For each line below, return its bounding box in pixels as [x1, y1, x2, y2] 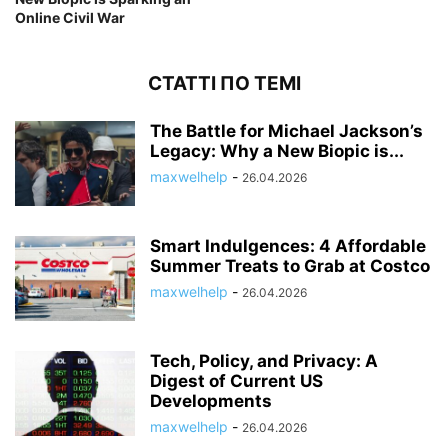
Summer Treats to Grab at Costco [150, 256, 430, 276]
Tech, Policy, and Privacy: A [150, 351, 378, 371]
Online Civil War [15, 9, 125, 26]
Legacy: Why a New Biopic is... [150, 141, 404, 161]
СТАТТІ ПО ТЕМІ [147, 72, 301, 95]
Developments [150, 391, 272, 411]
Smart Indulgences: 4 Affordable [150, 236, 426, 256]
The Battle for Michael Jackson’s [150, 121, 423, 141]
